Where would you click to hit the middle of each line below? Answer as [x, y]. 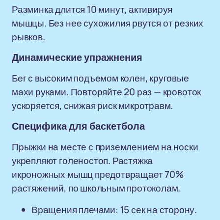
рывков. [28, 37]
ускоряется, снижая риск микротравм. [93, 106]
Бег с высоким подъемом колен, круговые [100, 78]
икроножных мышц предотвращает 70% [98, 174]
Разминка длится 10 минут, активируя [92, 9]
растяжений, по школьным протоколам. [96, 188]
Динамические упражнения [77, 57]
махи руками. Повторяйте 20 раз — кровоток [107, 92]
